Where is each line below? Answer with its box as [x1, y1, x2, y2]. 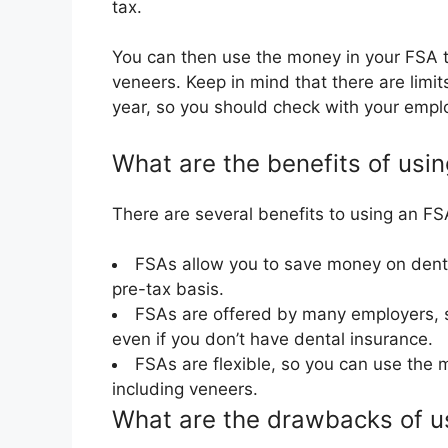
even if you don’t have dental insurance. [112, 329, 433, 350]
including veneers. [112, 379, 258, 400]
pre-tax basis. [112, 279, 224, 300]
